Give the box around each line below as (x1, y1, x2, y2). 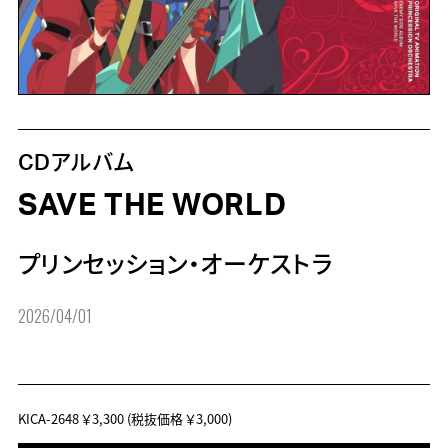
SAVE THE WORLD (17, 190, 287, 221)
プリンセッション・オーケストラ (17, 254, 334, 279)
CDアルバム (17, 152, 136, 174)
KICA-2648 (17, 409, 82, 429)
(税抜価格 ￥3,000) (123, 409, 232, 429)
